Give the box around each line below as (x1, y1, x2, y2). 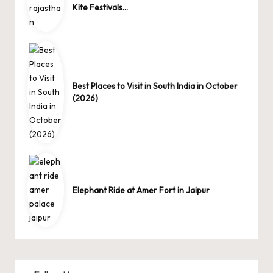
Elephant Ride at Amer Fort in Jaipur (73, 184, 210, 196)
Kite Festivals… (73, 2, 129, 13)
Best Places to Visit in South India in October (73, 80, 238, 92)
